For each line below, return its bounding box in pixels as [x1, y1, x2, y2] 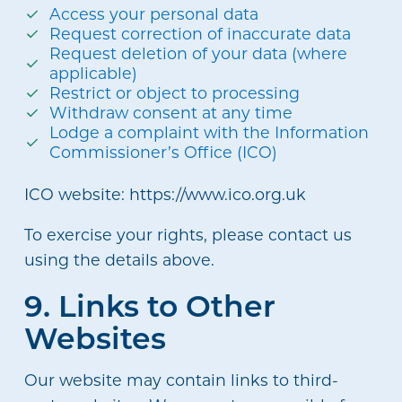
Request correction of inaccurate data [49, 22, 352, 44]
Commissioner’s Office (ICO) [49, 141, 278, 162]
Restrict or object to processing [49, 82, 301, 103]
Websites [23, 317, 166, 357]
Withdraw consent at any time [49, 101, 293, 123]
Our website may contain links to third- [23, 369, 338, 390]
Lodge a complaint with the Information [49, 121, 370, 143]
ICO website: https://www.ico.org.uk [23, 183, 306, 205]
